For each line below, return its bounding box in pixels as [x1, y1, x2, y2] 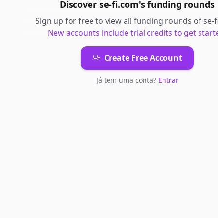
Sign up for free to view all [36, 16, 134, 26]
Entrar [158, 75, 179, 85]
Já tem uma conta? [96, 75, 158, 85]
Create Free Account [104, 53, 182, 63]
